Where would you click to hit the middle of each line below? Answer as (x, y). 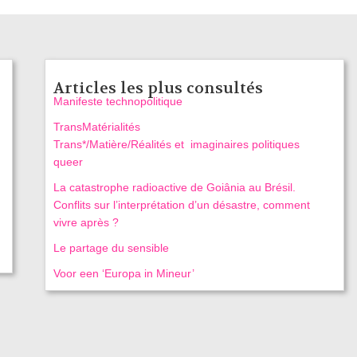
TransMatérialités (96, 126)
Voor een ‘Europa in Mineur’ (124, 273)
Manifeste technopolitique (118, 101)
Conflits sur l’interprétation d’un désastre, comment (181, 204)
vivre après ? (86, 222)
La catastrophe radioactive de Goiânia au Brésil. (174, 187)
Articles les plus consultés (158, 88)
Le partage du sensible (111, 247)
